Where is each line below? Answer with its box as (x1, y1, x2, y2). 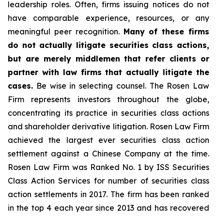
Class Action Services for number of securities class (8, 176, 209, 186)
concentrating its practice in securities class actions (8, 108, 209, 118)
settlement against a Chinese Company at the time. (8, 149, 209, 158)
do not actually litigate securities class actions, (8, 40, 209, 50)
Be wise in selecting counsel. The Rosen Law (33, 81, 209, 91)
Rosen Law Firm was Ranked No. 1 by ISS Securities (8, 162, 209, 172)
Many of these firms (123, 27, 209, 36)
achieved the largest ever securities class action (8, 135, 209, 145)
